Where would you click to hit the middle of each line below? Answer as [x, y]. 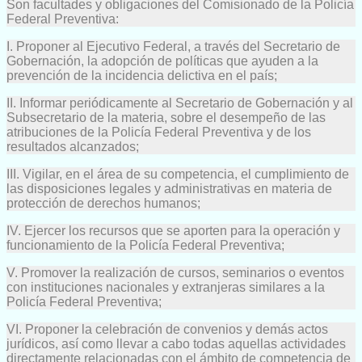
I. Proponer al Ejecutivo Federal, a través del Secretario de [173, 46]
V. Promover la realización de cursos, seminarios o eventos [175, 272]
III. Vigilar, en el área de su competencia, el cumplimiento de [178, 174]
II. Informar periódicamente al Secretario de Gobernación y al [180, 103]
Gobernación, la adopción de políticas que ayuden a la [162, 61]
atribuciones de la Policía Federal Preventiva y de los [159, 132]
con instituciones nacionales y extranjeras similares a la [166, 287]
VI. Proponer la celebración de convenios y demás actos [167, 329]
